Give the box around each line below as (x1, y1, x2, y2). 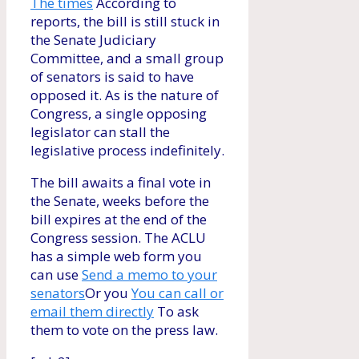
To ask (154, 302, 199, 321)
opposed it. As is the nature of (30, 86, 219, 105)
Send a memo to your (82, 265, 217, 284)
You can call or (131, 284, 224, 303)
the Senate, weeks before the (30, 192, 209, 211)
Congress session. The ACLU (30, 228, 206, 248)
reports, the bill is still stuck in (30, 12, 220, 31)
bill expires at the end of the (30, 210, 207, 229)
